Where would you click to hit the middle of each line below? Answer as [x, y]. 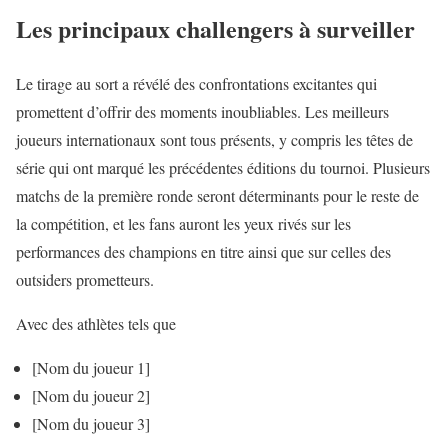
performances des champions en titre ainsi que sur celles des [203, 252]
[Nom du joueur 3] [91, 424]
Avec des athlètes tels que [96, 324]
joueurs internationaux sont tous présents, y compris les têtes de [214, 140]
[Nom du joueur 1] [91, 368]
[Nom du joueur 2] [91, 396]
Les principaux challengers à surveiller [215, 29]
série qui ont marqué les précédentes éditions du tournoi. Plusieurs [223, 168]
